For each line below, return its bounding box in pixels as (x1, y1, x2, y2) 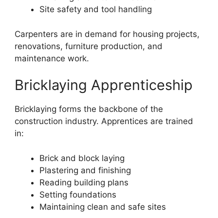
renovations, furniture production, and (15, 41, 163, 51)
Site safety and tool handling (39, 4, 152, 15)
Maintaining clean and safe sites (39, 201, 166, 212)
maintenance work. (15, 53, 89, 63)
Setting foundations (39, 189, 116, 200)
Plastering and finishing (39, 165, 131, 175)
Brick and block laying (39, 153, 125, 163)
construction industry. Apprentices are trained (15, 116, 193, 127)
